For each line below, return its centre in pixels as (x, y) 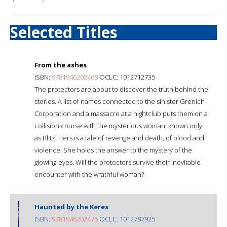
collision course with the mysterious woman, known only (118, 125)
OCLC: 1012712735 (126, 77)
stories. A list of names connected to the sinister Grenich (120, 101)
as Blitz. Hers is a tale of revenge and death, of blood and (119, 138)
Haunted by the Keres (71, 206)
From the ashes (61, 65)
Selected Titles (64, 32)
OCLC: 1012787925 (126, 219)
